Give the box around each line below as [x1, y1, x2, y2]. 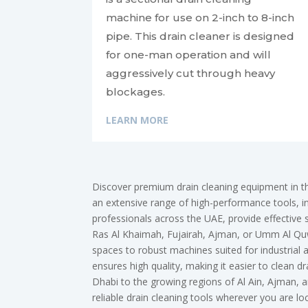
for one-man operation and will [106, 48, 272, 62]
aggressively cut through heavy [106, 67, 276, 80]
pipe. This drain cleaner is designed [106, 30, 295, 43]
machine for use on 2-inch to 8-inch [106, 11, 295, 25]
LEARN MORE [106, 113, 169, 127]
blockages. [106, 85, 168, 99]
